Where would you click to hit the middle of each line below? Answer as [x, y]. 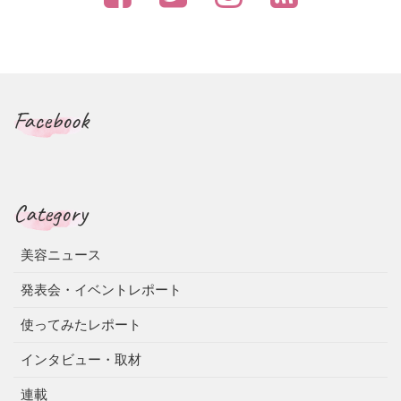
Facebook [51, 120]
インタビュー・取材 [81, 360]
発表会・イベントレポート [101, 290]
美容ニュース [61, 255]
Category [51, 213]
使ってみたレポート [81, 325]
